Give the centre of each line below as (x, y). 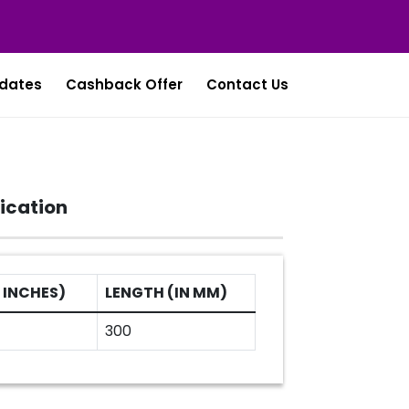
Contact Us (247, 84)
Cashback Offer (124, 84)
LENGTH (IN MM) (166, 293)
